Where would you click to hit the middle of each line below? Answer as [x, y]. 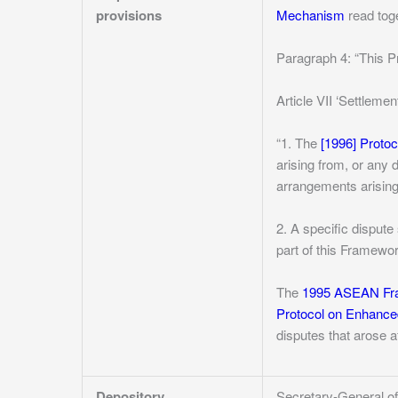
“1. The [298, 143]
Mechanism [310, 15]
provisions [129, 15]
